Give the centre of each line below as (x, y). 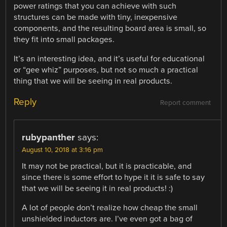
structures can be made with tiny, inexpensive (96, 17)
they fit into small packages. (64, 39)
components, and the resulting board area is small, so (110, 28)
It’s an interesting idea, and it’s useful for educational (109, 59)
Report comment (185, 103)
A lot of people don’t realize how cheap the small (110, 208)
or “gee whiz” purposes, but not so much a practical (106, 70)
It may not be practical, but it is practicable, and (107, 166)
